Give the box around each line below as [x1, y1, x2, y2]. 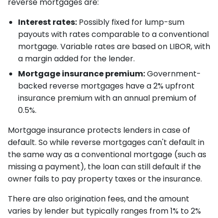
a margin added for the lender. [18, 53, 135, 65]
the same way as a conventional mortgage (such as [8, 148, 206, 160]
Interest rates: [18, 17, 77, 28]
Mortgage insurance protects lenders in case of [8, 124, 190, 136]
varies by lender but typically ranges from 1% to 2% [8, 205, 201, 217]
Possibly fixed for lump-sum [76, 17, 184, 28]
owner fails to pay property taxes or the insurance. [8, 173, 202, 184]
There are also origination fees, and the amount [8, 193, 189, 204]
